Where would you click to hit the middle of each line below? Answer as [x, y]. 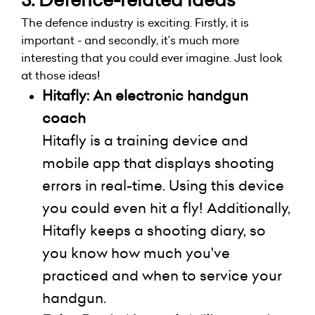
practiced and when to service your [162, 275]
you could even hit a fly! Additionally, [166, 208]
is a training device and [167, 140]
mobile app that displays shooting [158, 163]
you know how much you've [136, 253]
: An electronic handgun [167, 95]
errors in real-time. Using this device [163, 185]
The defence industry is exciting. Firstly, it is [135, 22]
